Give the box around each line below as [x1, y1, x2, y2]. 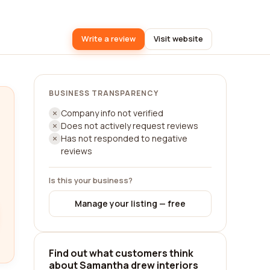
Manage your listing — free [75, 198, 186, 209]
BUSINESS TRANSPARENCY [49, 88, 159, 98]
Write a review [81, 33, 136, 44]
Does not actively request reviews [61, 120, 198, 131]
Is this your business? [49, 175, 133, 186]
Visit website [154, 33, 203, 44]
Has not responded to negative [61, 133, 187, 144]
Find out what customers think [49, 246, 193, 260]
